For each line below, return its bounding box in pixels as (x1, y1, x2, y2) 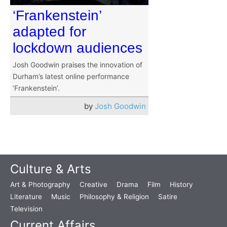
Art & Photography (10, 180, 70, 189)
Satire (158, 193, 177, 201)
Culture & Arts (10, 162, 91, 177)
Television (10, 205, 43, 213)
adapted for (13, 24, 86, 40)
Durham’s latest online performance (13, 72, 129, 81)
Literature (10, 193, 42, 201)
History (170, 180, 193, 189)
